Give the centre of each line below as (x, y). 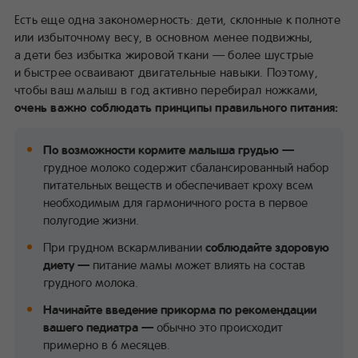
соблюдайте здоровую (267, 247)
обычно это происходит (220, 326)
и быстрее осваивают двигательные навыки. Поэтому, (166, 72)
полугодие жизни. (91, 219)
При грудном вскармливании (124, 247)
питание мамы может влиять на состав (197, 264)
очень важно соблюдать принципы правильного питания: (177, 107)
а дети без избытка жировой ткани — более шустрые (164, 54)
